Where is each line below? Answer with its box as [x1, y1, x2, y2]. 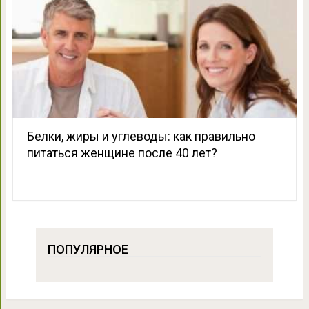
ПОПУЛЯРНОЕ [47, 241, 128, 257]
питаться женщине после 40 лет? [26, 145, 217, 160]
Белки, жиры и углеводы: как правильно [26, 128, 255, 143]
